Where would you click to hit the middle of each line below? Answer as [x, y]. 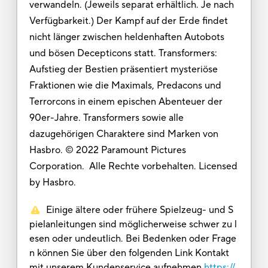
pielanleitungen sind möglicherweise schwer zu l [133, 224]
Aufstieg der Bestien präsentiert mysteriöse [123, 69]
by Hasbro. [52, 182]
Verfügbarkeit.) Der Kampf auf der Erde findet [128, 21]
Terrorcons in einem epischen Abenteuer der [126, 101]
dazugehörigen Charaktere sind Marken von [124, 134]
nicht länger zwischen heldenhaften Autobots [127, 37]
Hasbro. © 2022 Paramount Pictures [107, 150]
